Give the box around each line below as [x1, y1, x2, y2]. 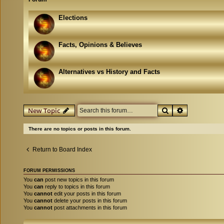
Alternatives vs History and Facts [58, 67, 160, 75]
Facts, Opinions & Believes [58, 40, 142, 48]
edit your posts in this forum [52, 190, 121, 196]
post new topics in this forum [43, 176, 114, 182]
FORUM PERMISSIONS [23, 167, 75, 173]
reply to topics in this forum [43, 183, 110, 189]
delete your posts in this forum [52, 197, 127, 203]
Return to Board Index [32, 145, 92, 153]
